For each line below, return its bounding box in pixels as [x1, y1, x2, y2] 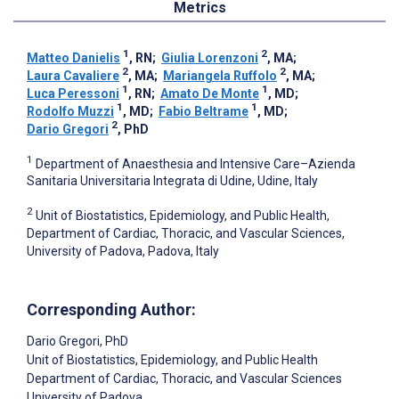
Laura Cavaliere [27, 68, 119, 83]
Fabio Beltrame [159, 103, 248, 118]
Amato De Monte [160, 85, 259, 101]
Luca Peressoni [27, 85, 119, 101]
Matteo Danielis [27, 50, 120, 65]
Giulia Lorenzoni [161, 50, 258, 65]
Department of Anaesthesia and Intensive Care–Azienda [36, 156, 355, 171]
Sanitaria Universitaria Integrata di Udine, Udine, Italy [27, 174, 318, 189]
